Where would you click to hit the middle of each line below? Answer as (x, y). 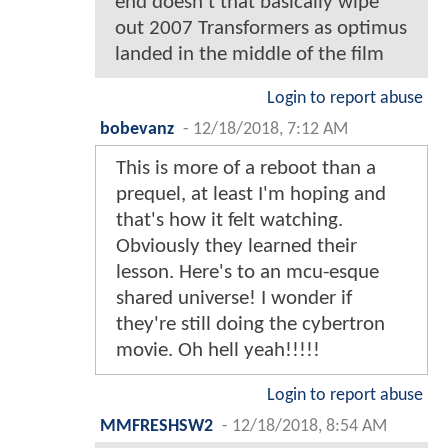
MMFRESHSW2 (156, 427)
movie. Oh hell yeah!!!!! (218, 351)
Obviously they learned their (236, 247)
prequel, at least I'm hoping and (251, 195)
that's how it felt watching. (229, 221)
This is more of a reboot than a (246, 169)
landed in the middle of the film (249, 55)
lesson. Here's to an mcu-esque (247, 273)
